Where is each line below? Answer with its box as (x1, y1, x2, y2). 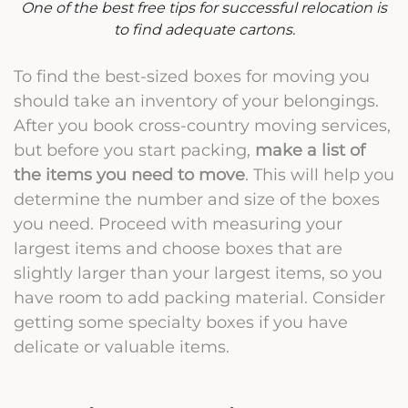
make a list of (255, 139, 365, 159)
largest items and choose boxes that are (14, 238, 342, 258)
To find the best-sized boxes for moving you (14, 66, 370, 86)
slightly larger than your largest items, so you (14, 262, 382, 282)
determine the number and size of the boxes (14, 189, 380, 209)
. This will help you (245, 164, 394, 184)
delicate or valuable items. (14, 336, 229, 356)
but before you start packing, (14, 139, 255, 159)
